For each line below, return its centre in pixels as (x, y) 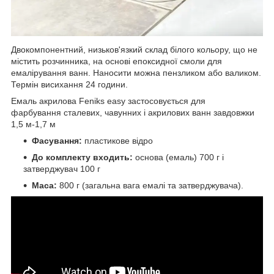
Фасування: (57, 141)
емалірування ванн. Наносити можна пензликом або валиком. (136, 73)
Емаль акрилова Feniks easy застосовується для (108, 101)
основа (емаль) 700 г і (178, 157)
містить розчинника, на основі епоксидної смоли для (117, 61)
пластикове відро (117, 141)
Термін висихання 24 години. (69, 85)
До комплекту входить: (82, 157)
